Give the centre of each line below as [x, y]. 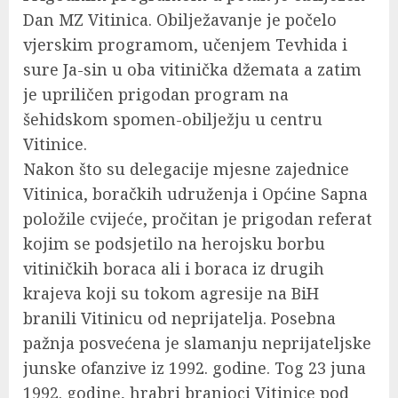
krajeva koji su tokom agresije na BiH [171, 294]
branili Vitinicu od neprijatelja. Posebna [179, 318]
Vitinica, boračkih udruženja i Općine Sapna [195, 194]
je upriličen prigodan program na [156, 95]
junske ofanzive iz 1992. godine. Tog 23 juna [195, 368]
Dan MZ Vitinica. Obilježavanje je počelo [180, 20]
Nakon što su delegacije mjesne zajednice [186, 169]
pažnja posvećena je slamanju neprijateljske [197, 343]
